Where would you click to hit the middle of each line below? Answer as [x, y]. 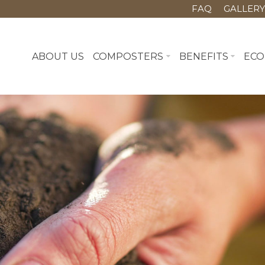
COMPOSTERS [128, 56]
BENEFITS [203, 56]
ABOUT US [58, 56]
